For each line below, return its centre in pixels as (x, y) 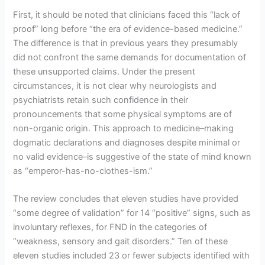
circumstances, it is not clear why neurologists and (115, 85)
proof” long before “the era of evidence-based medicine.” (128, 29)
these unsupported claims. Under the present (104, 71)
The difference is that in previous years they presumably (126, 43)
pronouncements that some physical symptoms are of (123, 114)
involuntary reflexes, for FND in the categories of (110, 227)
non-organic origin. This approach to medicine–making (124, 128)
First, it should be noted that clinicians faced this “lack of (127, 14)
